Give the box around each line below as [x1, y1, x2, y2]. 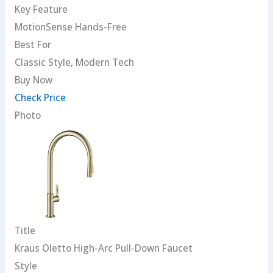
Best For [14, 38, 51, 52]
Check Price [14, 91, 66, 105]
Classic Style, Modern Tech [14, 55, 134, 69]
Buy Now [14, 73, 52, 87]
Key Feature [14, 2, 68, 16]
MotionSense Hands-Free [14, 20, 127, 34]
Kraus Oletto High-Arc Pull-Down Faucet [14, 241, 193, 255]
